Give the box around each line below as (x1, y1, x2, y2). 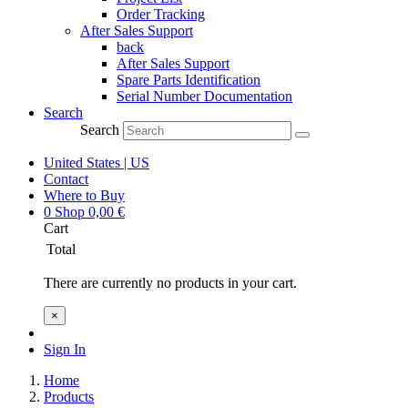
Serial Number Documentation (117, 88, 292, 104)
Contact (44, 171, 88, 187)
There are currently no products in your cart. (44, 275, 297, 291)
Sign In (44, 342, 86, 357)
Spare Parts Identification (117, 72, 260, 87)
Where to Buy (44, 188, 125, 203)
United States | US (44, 155, 149, 170)
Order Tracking (117, 6, 205, 22)
